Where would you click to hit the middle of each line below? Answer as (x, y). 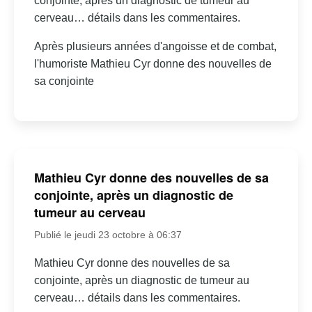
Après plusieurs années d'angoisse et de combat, (155, 46)
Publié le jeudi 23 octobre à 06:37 (108, 234)
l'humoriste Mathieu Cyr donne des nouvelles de (153, 63)
